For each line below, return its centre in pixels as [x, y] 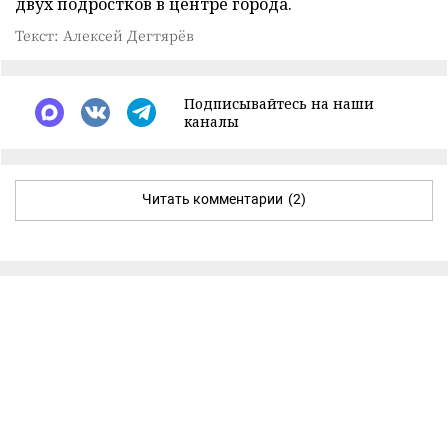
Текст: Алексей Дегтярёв [104, 34]
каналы [211, 121]
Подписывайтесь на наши [279, 103]
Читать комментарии [212, 198]
